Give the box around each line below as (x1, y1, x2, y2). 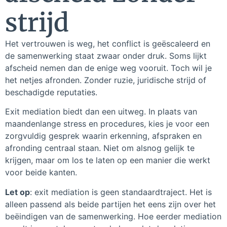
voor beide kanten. (5, 167, 77, 178)
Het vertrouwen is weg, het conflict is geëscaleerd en (5, 39, 210, 49)
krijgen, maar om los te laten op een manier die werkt (5, 155, 210, 166)
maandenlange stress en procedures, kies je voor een (5, 119, 209, 129)
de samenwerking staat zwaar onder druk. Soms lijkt (5, 51, 207, 61)
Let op (5, 186, 30, 197)
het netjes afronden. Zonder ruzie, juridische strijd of (5, 75, 206, 86)
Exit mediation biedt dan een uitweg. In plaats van (5, 106, 197, 117)
